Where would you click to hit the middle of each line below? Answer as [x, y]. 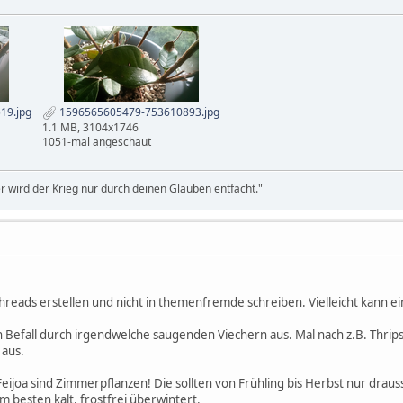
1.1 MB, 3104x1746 [90, 127]
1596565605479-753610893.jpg [138, 112]
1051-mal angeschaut [97, 141]
